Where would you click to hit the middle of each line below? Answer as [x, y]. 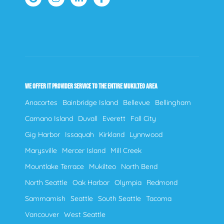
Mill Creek [126, 151]
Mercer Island [84, 151]
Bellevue [136, 103]
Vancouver [42, 215]
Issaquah [79, 135]
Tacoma [159, 199]
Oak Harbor [91, 183]
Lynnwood [146, 135]
